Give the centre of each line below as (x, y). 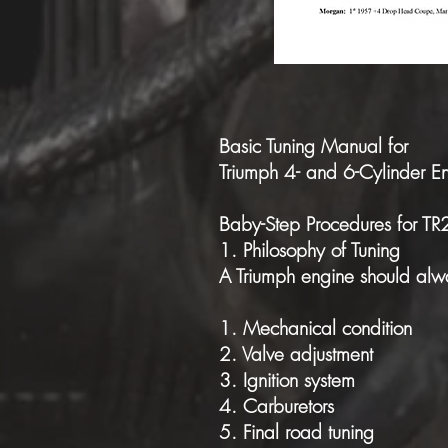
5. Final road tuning (296, 432)
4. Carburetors (276, 406)
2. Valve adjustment (296, 354)
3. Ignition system (287, 380)
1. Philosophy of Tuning (309, 250)
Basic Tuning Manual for (313, 146)
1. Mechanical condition (315, 328)
